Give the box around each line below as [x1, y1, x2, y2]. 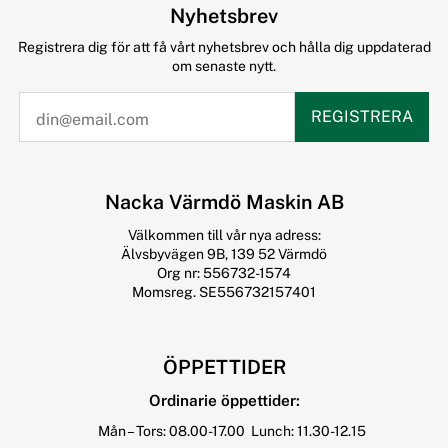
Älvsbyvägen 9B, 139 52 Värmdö [121, 245, 327, 262]
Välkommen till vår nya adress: [127, 226, 321, 243]
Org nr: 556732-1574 [157, 264, 291, 281]
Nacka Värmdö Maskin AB [104, 189, 344, 213]
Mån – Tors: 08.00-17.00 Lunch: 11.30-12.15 [82, 423, 366, 440]
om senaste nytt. [172, 58, 276, 74]
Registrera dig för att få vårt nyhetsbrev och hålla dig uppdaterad [17, 39, 431, 55]
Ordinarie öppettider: [148, 390, 300, 409]
